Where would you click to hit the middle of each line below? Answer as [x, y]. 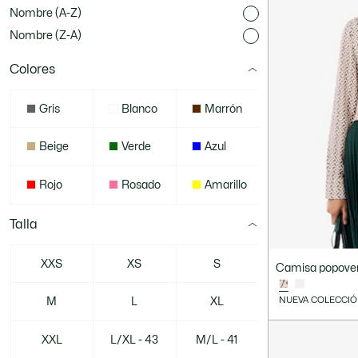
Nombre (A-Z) [46, 13]
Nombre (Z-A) [46, 36]
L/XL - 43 [134, 340]
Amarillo [225, 185]
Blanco [140, 109]
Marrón [223, 109]
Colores [32, 70]
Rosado [141, 185]
